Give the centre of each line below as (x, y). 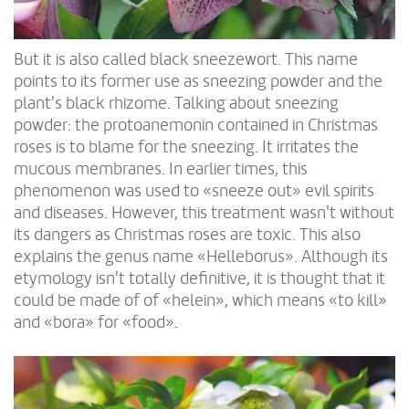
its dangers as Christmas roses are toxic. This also (187, 234)
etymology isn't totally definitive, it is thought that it (199, 278)
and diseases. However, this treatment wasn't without (204, 212)
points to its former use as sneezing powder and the (198, 81)
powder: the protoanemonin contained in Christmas (196, 125)
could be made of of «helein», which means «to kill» (200, 300)
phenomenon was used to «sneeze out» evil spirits (194, 190)
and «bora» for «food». (96, 322)
